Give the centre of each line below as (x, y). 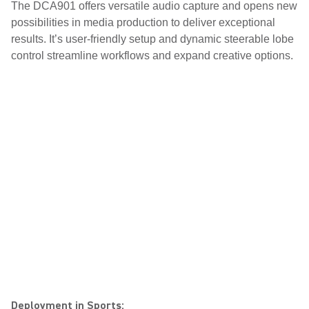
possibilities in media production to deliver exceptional (143, 22)
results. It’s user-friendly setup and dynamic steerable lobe (152, 39)
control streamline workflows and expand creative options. (152, 56)
